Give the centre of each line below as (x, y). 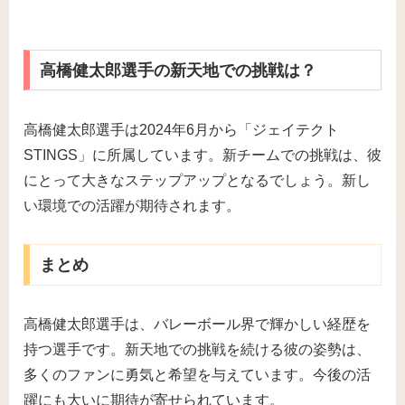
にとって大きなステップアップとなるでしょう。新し (197, 180)
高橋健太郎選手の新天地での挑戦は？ (178, 70)
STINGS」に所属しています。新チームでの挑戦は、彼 (202, 155)
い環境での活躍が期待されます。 (132, 205)
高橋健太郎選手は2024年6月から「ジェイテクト (181, 129)
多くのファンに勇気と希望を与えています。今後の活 (197, 375)
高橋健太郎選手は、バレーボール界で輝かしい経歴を (197, 325)
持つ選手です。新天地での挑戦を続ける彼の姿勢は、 (197, 350)
